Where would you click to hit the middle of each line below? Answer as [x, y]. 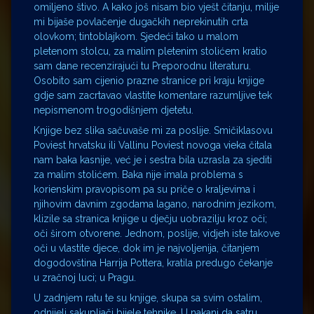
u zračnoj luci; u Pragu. [85, 278]
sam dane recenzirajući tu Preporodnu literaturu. [142, 66]
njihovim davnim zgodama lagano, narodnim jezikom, [155, 204]
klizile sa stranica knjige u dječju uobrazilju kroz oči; [150, 219]
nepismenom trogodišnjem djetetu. [114, 110]
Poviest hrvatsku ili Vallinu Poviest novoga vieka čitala [153, 145]
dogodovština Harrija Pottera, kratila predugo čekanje [153, 263]
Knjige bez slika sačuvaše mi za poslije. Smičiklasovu [153, 131]
